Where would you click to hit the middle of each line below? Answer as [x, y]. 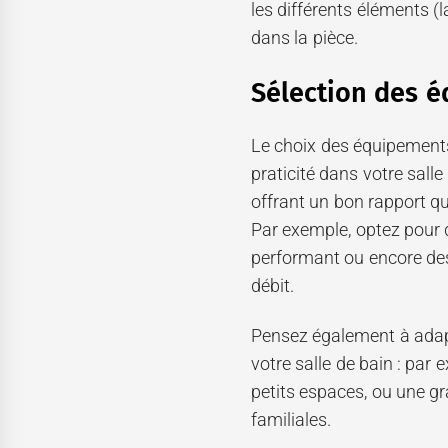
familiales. [290, 420]
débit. [272, 285]
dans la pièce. [304, 38]
